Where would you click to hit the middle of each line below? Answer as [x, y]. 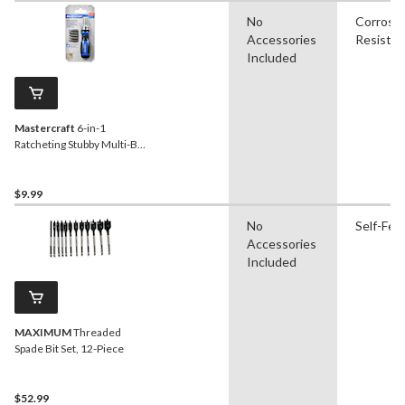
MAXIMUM [43, 333]
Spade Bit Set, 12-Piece [69, 349]
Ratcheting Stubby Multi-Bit [79, 145]
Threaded [96, 333]
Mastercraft [45, 128]
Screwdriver [44, 161]
